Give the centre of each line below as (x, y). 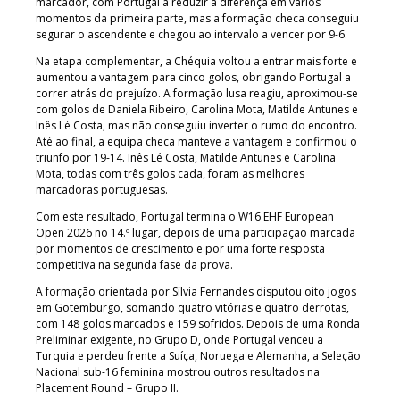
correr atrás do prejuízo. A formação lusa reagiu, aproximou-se (197, 93)
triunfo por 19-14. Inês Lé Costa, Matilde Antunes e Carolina (186, 157)
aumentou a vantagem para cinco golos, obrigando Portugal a (193, 77)
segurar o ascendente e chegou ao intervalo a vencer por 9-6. (192, 34)
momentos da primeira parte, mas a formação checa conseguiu (197, 18)
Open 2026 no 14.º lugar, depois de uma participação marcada (196, 232)
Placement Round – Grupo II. (107, 387)
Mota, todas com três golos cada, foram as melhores (170, 173)
